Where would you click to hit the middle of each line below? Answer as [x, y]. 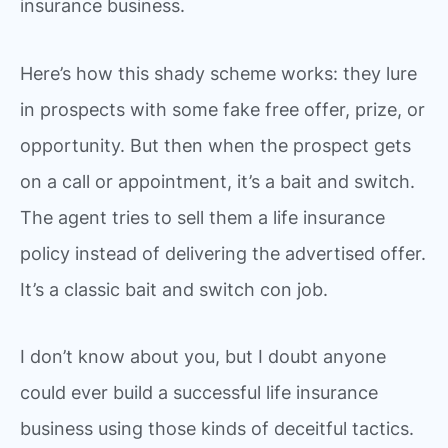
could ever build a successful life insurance [199, 392]
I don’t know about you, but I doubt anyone [203, 356]
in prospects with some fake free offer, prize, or [222, 109]
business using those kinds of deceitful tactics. [217, 428]
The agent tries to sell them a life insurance [202, 217]
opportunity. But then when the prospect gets [215, 145]
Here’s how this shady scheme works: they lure [218, 73]
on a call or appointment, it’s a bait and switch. [217, 181]
